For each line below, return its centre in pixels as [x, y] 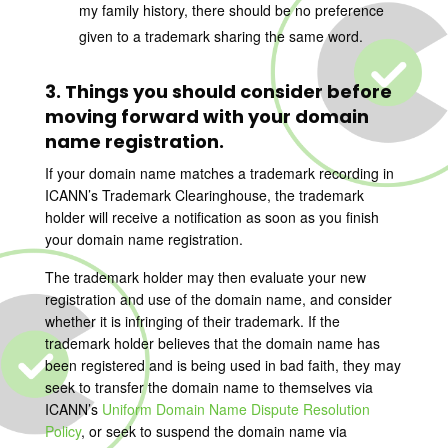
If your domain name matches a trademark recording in [219, 173]
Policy [62, 431]
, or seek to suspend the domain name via [213, 431]
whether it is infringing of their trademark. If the [192, 321]
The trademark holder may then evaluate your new [205, 277]
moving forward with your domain [206, 116]
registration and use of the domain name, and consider [218, 299]
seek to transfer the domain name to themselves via [208, 387]
